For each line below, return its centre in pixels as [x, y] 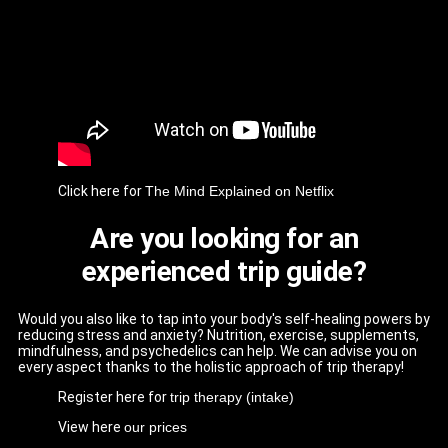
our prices [155, 427]
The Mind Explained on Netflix [239, 191]
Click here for [101, 191]
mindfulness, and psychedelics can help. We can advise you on [217, 351]
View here [91, 427]
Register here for [114, 397]
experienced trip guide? [224, 272]
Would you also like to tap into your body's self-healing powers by [224, 319]
